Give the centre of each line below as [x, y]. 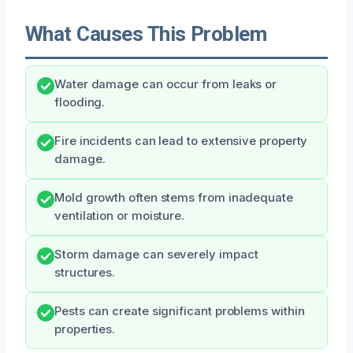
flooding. [80, 102]
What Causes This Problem [146, 33]
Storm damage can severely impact [156, 254]
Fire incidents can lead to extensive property [181, 141]
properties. [85, 329]
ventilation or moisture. [120, 216]
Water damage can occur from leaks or [166, 84]
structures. [85, 272]
